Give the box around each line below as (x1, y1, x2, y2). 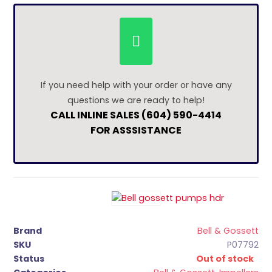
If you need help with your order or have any (40, 79, 232, 91)
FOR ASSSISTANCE (90, 123, 182, 137)
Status (13, 253, 45, 265)
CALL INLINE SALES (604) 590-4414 (50, 108, 222, 122)
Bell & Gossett (197, 225, 259, 237)
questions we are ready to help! (67, 94, 205, 106)
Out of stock (195, 253, 254, 265)
